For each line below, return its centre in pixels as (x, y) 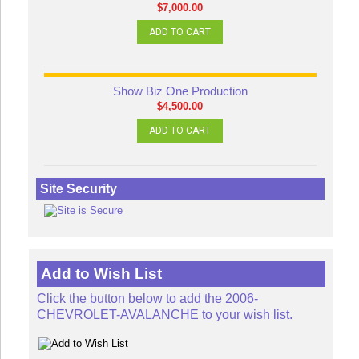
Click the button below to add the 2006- (147, 299)
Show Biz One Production (180, 92)
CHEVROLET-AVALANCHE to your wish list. (164, 315)
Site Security (78, 189)
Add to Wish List (101, 274)
